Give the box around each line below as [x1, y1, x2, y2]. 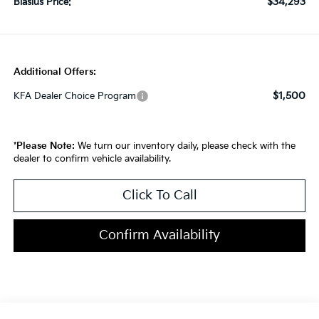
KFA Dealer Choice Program [13, 90, 136, 102]
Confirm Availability [99, 228, 220, 243]
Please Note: [16, 140, 75, 152]
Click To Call [122, 188, 197, 203]
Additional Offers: [13, 66, 96, 78]
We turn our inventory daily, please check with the [74, 140, 296, 152]
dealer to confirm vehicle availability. [13, 153, 171, 164]
